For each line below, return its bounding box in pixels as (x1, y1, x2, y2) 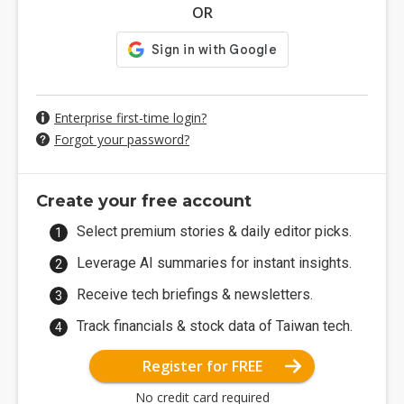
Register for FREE (142, 355, 262, 376)
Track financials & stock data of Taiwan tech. (77, 317, 353, 335)
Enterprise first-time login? (54, 108, 207, 126)
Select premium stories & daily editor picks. (77, 222, 352, 240)
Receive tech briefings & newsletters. (77, 285, 313, 303)
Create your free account (36, 190, 252, 211)
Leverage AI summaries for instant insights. (77, 253, 352, 271)
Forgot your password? (54, 130, 189, 148)
